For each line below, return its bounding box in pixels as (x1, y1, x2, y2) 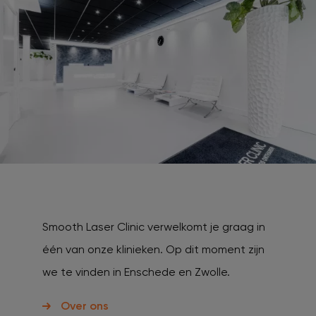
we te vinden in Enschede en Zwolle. (42, 265, 230, 279)
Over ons (61, 298, 109, 312)
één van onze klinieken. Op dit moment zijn (42, 242, 265, 256)
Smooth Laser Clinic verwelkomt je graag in (42, 219, 265, 233)
